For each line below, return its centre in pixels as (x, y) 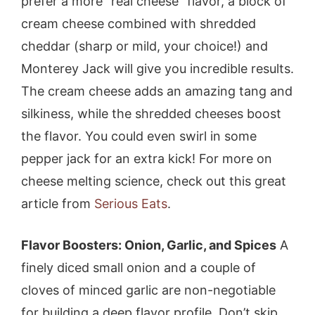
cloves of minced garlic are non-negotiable (148, 290)
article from (58, 203)
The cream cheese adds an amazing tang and (157, 91)
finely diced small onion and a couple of (139, 267)
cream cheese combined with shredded (139, 23)
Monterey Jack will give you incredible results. (157, 68)
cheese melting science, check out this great (154, 181)
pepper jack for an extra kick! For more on (147, 158)
